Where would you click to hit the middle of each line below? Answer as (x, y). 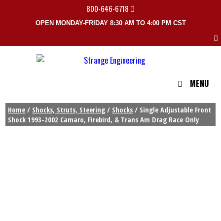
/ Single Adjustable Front (172, 110)
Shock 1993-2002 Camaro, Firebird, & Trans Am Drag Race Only (104, 120)
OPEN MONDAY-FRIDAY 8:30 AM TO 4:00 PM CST (110, 23)
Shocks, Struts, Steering (69, 110)
